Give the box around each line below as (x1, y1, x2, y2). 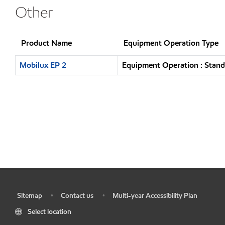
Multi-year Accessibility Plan (112, 191, 197, 200)
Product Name (21, 38, 72, 48)
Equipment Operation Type (124, 38, 218, 48)
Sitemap (17, 191, 42, 200)
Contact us (61, 191, 93, 200)
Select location (28, 207, 71, 216)
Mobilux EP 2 (20, 60, 66, 70)
